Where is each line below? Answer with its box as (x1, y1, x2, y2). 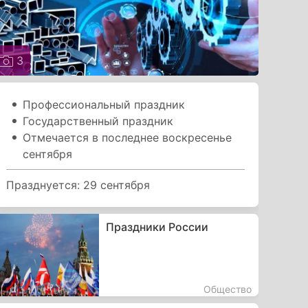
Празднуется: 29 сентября (6, 177, 151, 192)
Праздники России (105, 219, 208, 234)
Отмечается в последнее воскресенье (23, 130, 232, 144)
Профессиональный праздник (23, 97, 186, 111)
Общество (203, 283, 252, 295)
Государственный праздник (23, 113, 174, 128)
